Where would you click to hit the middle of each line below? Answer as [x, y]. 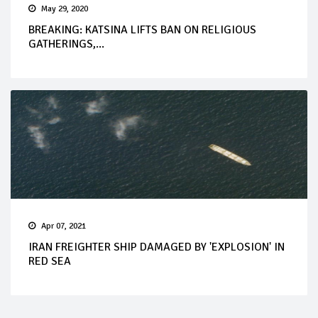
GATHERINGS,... [66, 44]
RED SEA [50, 261]
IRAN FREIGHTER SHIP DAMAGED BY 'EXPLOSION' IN [157, 247]
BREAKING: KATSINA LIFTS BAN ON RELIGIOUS [142, 29]
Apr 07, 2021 [64, 226]
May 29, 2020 [65, 9]
